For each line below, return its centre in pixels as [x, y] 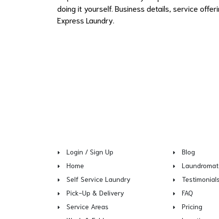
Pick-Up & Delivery [95, 193]
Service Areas [88, 206]
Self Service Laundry [99, 179]
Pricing [192, 206]
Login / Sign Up [90, 152]
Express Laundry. [86, 20]
